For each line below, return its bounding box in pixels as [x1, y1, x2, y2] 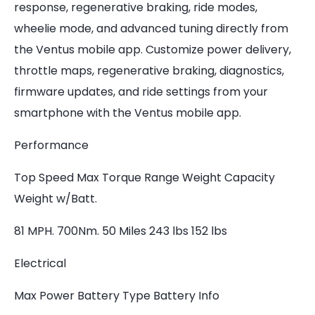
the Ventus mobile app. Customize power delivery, [14, 41, 291, 58]
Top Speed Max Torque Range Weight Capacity [14, 169, 275, 186]
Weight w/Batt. [14, 191, 97, 207]
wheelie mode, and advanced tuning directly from [14, 20, 288, 37]
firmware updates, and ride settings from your [14, 84, 268, 100]
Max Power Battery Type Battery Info [14, 288, 219, 304]
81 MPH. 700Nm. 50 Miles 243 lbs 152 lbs [14, 223, 227, 239]
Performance [14, 137, 89, 153]
